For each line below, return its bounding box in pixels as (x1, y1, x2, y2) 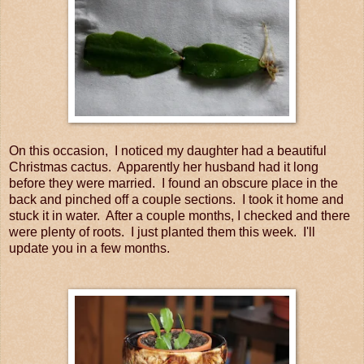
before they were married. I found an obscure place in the (9, 176, 338, 191)
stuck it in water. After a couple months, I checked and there (9, 209, 350, 223)
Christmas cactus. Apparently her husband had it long (9, 160, 318, 175)
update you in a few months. (9, 241, 170, 256)
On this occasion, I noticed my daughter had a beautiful (9, 144, 327, 158)
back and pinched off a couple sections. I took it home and (9, 193, 344, 207)
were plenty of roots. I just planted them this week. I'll (9, 225, 315, 240)
